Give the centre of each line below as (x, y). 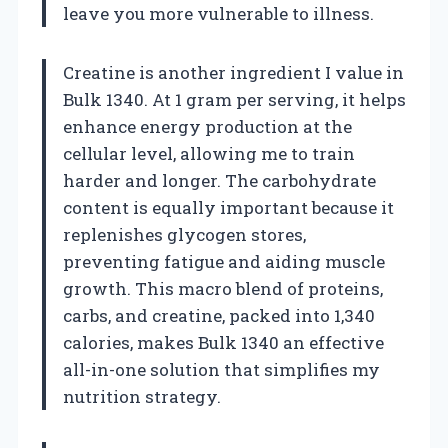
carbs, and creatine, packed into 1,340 (219, 315)
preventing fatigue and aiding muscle (224, 261)
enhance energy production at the (207, 126)
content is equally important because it (228, 207)
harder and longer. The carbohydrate (219, 180)
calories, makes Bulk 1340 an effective (223, 342)
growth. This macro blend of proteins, (223, 288)
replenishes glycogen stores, (184, 234)
